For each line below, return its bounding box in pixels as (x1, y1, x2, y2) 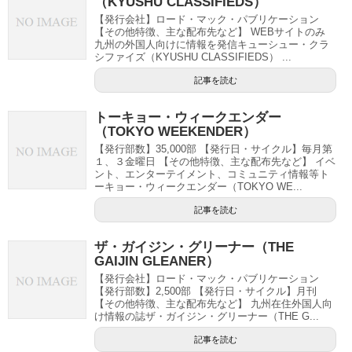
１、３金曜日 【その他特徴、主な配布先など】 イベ (94, 156, 335, 167)
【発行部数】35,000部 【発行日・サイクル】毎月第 (94, 143, 332, 155)
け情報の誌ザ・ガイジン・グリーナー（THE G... (94, 310, 319, 322)
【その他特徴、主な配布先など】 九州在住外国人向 (94, 298, 332, 310)
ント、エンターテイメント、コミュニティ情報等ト (94, 168, 329, 180)
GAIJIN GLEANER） (94, 254, 233, 269)
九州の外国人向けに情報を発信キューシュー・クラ (94, 38, 329, 50)
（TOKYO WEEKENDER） (94, 124, 256, 139)
